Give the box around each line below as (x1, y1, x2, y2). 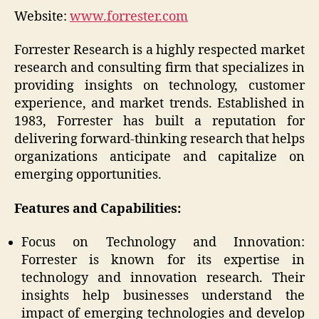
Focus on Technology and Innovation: (21, 234, 305, 251)
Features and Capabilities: (14, 200, 181, 217)
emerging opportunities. (14, 167, 162, 184)
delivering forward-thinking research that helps (14, 131, 305, 148)
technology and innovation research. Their (21, 270, 305, 287)
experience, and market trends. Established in (14, 95, 305, 113)
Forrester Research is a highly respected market (14, 42, 305, 59)
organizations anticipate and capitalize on (14, 149, 305, 166)
